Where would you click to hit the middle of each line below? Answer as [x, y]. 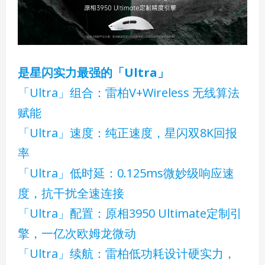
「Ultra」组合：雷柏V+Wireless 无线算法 [129, 93]
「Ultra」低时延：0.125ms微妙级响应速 [126, 173]
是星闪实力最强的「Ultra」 [93, 72]
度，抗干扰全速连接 [71, 193]
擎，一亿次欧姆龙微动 [77, 233]
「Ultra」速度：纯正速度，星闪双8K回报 [127, 133]
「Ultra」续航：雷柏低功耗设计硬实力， [127, 253]
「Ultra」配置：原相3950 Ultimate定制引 [130, 213]
